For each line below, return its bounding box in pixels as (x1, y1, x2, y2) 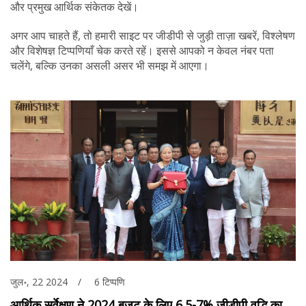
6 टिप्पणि (94, 275, 125, 289)
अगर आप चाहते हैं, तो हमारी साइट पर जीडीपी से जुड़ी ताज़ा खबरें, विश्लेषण (10, 28, 295, 43)
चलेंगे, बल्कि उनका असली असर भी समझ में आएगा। (10, 58, 209, 73)
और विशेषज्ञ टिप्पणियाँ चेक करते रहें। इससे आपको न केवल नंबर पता (10, 43, 274, 58)
